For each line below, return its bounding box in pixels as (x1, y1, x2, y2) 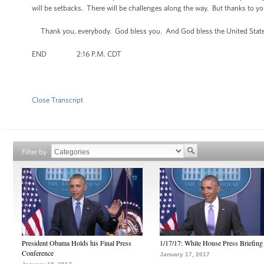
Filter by (22, 147, 47, 156)
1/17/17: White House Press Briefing (160, 238, 263, 247)
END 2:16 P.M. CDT (32, 49, 121, 58)
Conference (22, 248, 54, 258)
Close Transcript (32, 95, 83, 104)
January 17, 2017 (160, 251, 210, 258)
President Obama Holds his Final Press (22, 238, 131, 247)
